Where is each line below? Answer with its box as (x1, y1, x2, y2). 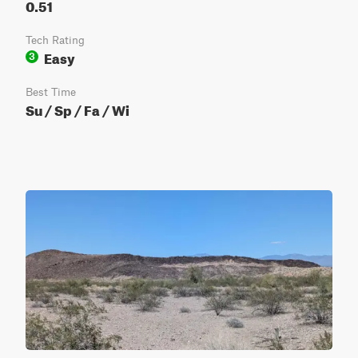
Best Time (26, 86, 76, 98)
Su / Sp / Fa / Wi (26, 97, 129, 119)
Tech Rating (26, 34, 85, 46)
